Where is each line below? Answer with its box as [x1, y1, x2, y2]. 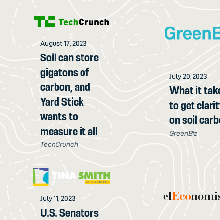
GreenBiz [169, 129, 198, 137]
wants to [40, 110, 79, 123]
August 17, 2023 [40, 39, 87, 47]
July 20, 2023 [169, 72, 208, 81]
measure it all [40, 124, 98, 137]
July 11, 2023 [40, 194, 76, 202]
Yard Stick [40, 95, 84, 108]
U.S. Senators [40, 206, 99, 219]
